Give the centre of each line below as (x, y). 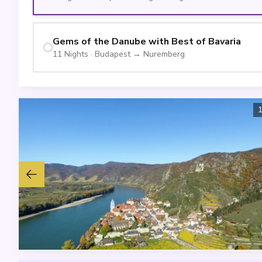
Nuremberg (164, 54)
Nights (76, 54)
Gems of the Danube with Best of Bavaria (147, 42)
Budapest (113, 54)
